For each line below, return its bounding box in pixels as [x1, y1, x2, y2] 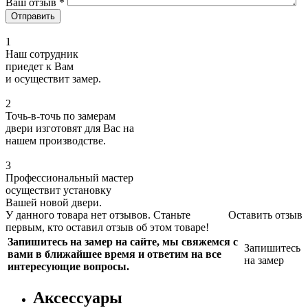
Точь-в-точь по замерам [5, 109, 115, 122]
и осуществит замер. [5, 72, 101, 85]
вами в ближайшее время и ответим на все [8, 247, 221, 260]
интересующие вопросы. [8, 260, 129, 272]
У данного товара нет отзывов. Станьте [5, 208, 190, 221]
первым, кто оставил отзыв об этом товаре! [5, 221, 209, 233]
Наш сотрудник [5, 47, 78, 60]
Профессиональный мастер [5, 171, 133, 184]
